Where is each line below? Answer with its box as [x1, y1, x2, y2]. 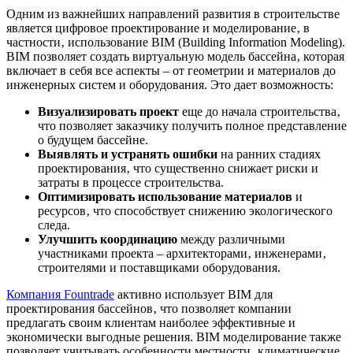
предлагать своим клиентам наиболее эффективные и [6, 315, 295, 329]
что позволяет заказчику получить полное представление [38, 118, 347, 132]
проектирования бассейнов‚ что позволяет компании [6, 301, 292, 315]
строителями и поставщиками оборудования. [38, 260, 281, 274]
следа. [38, 217, 70, 232]
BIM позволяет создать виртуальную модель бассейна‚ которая [6, 49, 344, 63]
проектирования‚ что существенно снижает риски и [38, 161, 318, 175]
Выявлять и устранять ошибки [38, 147, 217, 161]
